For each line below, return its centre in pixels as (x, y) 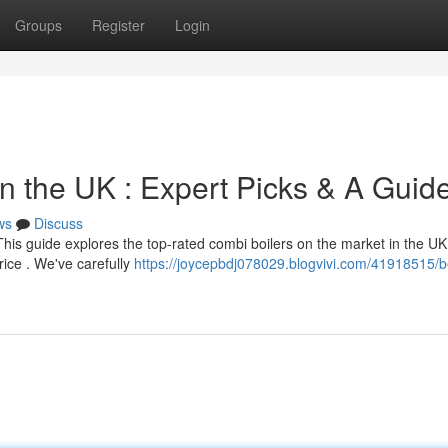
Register (118, 25)
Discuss (58, 223)
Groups (38, 25)
